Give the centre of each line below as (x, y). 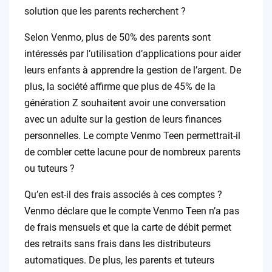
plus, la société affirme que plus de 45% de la (120, 87)
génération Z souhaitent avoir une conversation (125, 103)
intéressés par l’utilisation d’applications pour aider (132, 54)
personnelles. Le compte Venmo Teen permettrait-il (132, 136)
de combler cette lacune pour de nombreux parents (132, 152)
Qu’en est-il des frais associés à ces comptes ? (123, 195)
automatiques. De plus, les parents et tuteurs (119, 260)
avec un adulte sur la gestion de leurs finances (123, 120)
